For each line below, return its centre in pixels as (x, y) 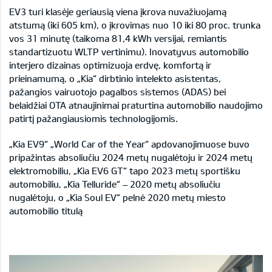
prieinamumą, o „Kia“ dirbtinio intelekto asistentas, (115, 79)
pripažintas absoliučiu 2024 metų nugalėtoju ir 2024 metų (131, 158)
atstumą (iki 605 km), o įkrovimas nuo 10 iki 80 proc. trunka (135, 25)
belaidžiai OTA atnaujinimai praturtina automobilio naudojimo (136, 105)
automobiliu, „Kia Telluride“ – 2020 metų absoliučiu (115, 184)
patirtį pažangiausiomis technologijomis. (93, 119)
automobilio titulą (46, 211)
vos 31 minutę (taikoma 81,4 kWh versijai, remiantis (118, 39)
